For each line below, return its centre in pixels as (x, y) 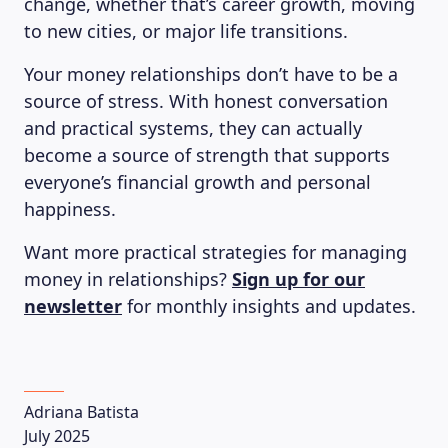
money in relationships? (128, 279)
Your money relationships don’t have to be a (211, 74)
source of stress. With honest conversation (206, 101)
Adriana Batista (81, 412)
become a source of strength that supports (207, 155)
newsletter (73, 306)
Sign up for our (298, 279)
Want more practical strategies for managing (215, 252)
